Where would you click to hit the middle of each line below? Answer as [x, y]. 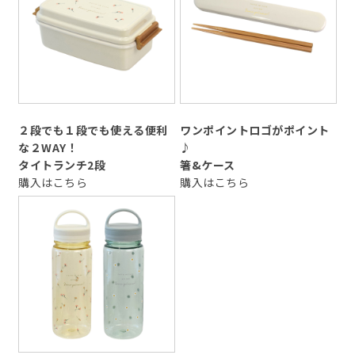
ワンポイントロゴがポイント [255, 130]
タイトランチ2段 [62, 165]
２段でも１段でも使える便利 [93, 130]
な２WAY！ [48, 148]
